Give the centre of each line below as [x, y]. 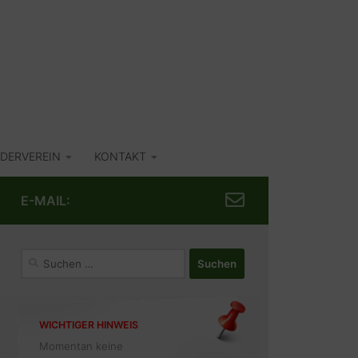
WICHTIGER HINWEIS [88, 324]
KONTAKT [120, 157]
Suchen [39, 256]
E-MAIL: [46, 201]
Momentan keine [81, 346]
